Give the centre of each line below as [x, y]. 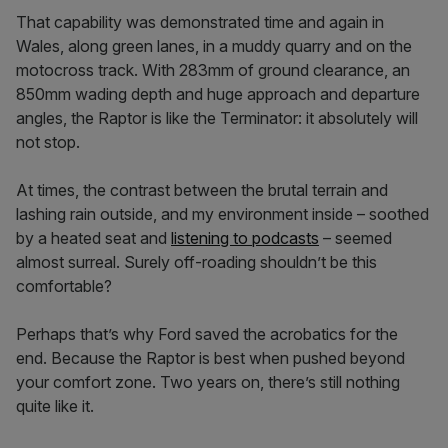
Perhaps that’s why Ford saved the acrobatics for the [207, 333]
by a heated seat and [93, 237]
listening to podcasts [245, 237]
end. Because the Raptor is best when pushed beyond [210, 357]
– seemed [355, 237]
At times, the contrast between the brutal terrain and [202, 189]
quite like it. [55, 405]
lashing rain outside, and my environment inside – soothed [222, 213]
